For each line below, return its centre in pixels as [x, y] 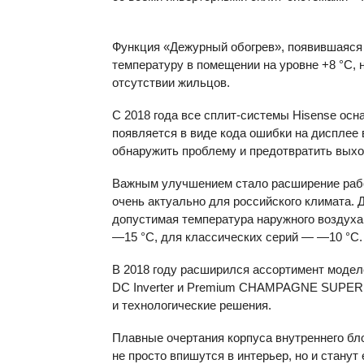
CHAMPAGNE [278, 287]
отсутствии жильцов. [171, 82]
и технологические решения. [192, 305]
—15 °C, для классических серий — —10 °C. [237, 237]
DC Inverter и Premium [175, 287]
